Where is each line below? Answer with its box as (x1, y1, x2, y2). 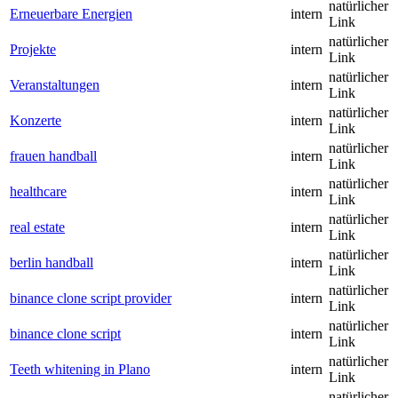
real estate (10, 219, 65, 235)
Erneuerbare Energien (10, 6, 132, 22)
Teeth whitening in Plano (10, 362, 150, 378)
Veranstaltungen (10, 77, 99, 93)
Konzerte (10, 113, 61, 129)
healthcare (10, 184, 67, 200)
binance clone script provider (10, 291, 171, 306)
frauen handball (10, 148, 97, 164)
